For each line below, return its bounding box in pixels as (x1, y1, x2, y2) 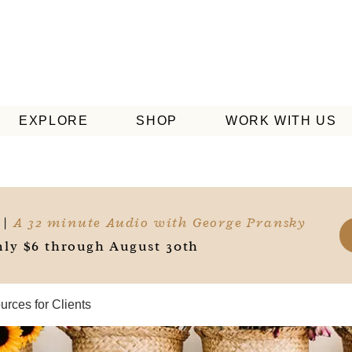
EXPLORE (19, 114, 89, 127)
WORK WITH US (225, 114, 337, 127)
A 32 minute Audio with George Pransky (13, 214, 306, 231)
